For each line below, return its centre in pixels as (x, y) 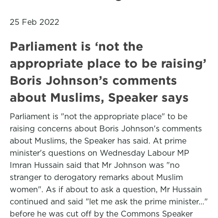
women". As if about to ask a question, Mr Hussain (106, 190)
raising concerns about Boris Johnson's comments (106, 129)
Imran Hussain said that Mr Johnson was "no (95, 165)
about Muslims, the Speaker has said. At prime (98, 141)
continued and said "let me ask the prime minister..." (109, 202)
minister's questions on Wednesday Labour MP (100, 153)
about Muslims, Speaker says (99, 97)
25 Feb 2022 (35, 22)
